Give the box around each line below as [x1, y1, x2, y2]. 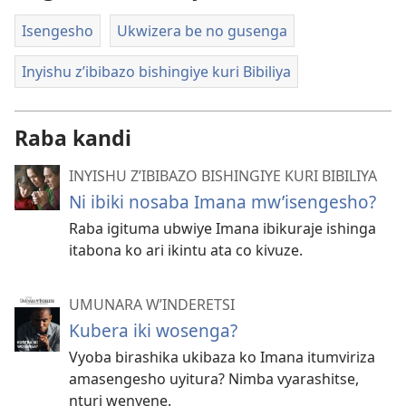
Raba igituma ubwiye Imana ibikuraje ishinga [69, 217, 376, 238]
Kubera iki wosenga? [69, 317, 237, 343]
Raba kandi [14, 122, 131, 152]
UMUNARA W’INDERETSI [69, 294, 235, 314]
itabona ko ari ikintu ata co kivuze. [69, 239, 303, 260]
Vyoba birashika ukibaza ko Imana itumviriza [69, 346, 375, 367]
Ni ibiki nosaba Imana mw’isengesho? [69, 188, 376, 214]
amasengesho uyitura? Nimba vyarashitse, [69, 368, 359, 389]
